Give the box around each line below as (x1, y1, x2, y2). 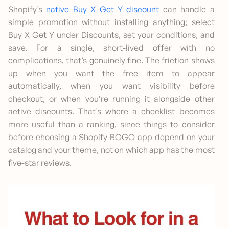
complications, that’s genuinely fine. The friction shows (8, 55, 215, 66)
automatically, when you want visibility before (8, 81, 215, 91)
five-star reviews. (8, 157, 72, 168)
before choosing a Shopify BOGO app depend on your (8, 132, 215, 143)
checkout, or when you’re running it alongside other (8, 94, 215, 104)
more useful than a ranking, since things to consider (8, 119, 215, 130)
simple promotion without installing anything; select (8, 17, 215, 28)
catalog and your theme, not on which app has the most (8, 145, 215, 155)
